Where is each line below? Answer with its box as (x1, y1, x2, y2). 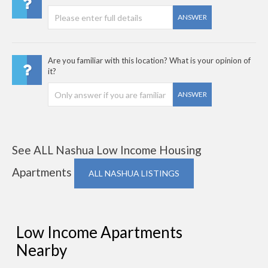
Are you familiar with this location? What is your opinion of (48, 56, 251, 65)
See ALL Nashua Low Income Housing (12, 143, 202, 157)
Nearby (16, 240, 67, 260)
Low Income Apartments (16, 223, 182, 242)
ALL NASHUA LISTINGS (89, 168, 179, 178)
